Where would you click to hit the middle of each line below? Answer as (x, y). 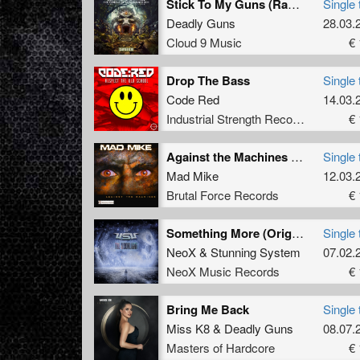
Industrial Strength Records (299, 118)
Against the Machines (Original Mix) (297, 156)
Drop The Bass (208, 80)
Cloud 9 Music (204, 42)
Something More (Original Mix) (298, 232)
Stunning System (256, 252)
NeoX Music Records (223, 271)
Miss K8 (188, 328)
